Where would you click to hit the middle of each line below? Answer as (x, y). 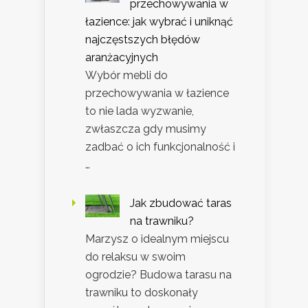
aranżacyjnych (122, 57)
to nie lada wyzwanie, (140, 111)
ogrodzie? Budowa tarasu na (158, 274)
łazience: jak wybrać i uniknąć (159, 21)
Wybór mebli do (126, 75)
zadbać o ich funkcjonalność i (160, 146)
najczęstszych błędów (143, 39)
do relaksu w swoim (135, 256)
